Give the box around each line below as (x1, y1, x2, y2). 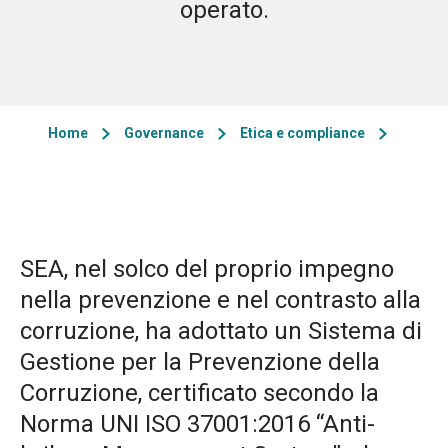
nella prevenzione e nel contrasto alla (20, 286, 421, 314)
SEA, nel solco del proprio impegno (20, 255, 394, 283)
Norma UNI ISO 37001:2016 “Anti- (20, 410, 375, 438)
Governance (123, 125, 204, 141)
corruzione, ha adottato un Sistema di (20, 317, 422, 345)
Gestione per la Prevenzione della (20, 348, 380, 376)
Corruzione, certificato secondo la (20, 379, 379, 407)
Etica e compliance (239, 125, 365, 141)
